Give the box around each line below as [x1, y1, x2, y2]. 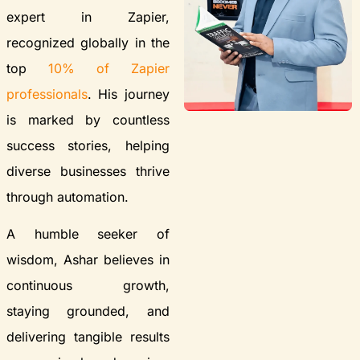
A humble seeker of [6, 225, 170, 242]
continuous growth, [6, 276, 170, 293]
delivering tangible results [6, 328, 170, 345]
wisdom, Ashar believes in [6, 251, 170, 268]
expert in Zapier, [6, 8, 170, 25]
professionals [6, 85, 88, 102]
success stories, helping [6, 137, 170, 153]
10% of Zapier [47, 59, 170, 76]
